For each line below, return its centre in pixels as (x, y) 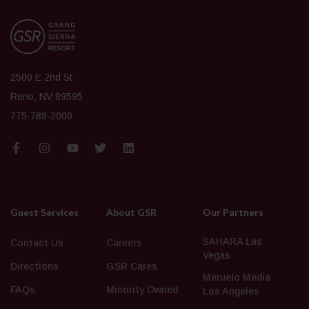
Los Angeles (231, 291)
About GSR (132, 212)
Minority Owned (142, 289)
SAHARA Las (232, 241)
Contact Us (37, 242)
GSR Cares (132, 266)
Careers (124, 242)
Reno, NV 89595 (47, 96)
